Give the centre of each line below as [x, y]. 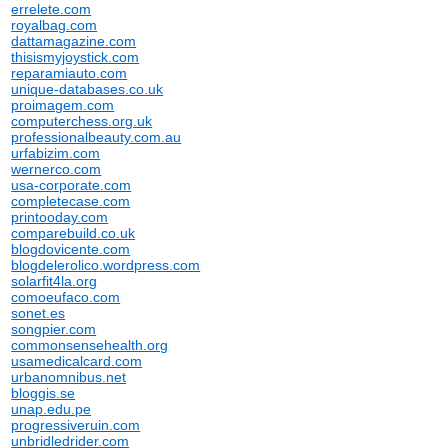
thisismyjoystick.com [75, 57]
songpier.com [54, 329]
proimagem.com [63, 105]
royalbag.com [54, 25]
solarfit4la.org [54, 281]
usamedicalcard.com [77, 361]
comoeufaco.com [66, 297]
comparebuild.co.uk [73, 233]
